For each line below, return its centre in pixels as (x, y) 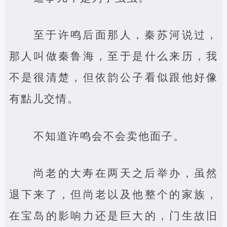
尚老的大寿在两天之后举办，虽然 (126, 173)
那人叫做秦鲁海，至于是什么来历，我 (113, 56)
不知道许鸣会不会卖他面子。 (109, 136)
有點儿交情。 (44, 99)
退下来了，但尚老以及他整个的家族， (113, 194)
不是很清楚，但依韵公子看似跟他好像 (113, 77)
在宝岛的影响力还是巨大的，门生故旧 (113, 216)
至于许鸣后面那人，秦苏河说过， (126, 35)
